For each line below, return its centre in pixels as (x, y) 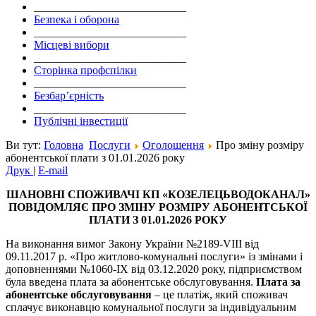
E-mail (53, 171)
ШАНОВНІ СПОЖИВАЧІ (74, 195)
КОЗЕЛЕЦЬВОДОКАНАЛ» (239, 195)
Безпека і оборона (77, 20)
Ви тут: (25, 145)
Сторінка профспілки (85, 71)
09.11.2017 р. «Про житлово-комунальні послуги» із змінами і (154, 257)
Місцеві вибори (72, 45)
